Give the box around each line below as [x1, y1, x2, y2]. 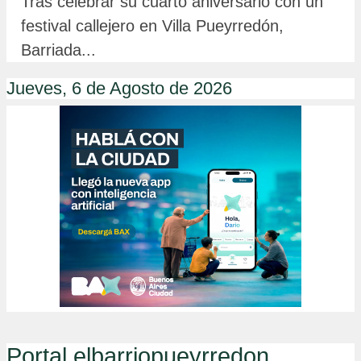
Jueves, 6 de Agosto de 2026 [6, 78, 232, 99]
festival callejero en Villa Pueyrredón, [21, 17, 284, 35]
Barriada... [21, 41, 96, 60]
